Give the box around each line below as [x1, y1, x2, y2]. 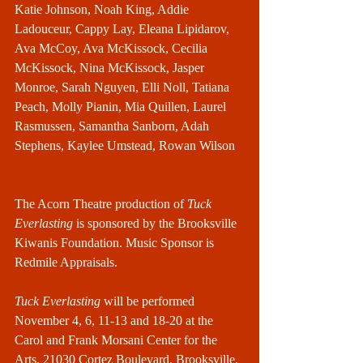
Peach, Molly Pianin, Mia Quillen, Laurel [15, 100, 229, 113]
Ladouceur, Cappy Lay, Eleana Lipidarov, [15, 22, 233, 36]
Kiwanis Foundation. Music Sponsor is [15, 236, 217, 250]
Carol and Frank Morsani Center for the [15, 333, 220, 347]
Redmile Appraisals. [15, 255, 117, 269]
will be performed [100, 294, 198, 308]
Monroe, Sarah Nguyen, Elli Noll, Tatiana [15, 80, 233, 94]
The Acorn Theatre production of [15, 197, 187, 211]
